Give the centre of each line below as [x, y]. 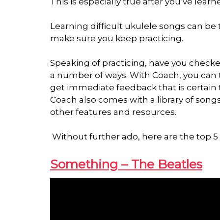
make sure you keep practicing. [118, 39]
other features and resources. [113, 112]
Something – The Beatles [126, 164]
